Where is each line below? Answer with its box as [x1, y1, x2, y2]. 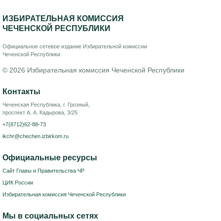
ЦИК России [2, 179, 33, 185]
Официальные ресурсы [2, 153, 97, 162]
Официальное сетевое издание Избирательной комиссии [2, 43, 147, 49]
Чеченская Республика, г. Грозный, [2, 101, 90, 108]
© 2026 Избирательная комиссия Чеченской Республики [2, 66, 184, 74]
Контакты [2, 87, 40, 96]
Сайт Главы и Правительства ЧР [2, 167, 84, 174]
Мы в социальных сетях [2, 211, 98, 220]
